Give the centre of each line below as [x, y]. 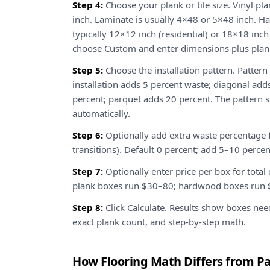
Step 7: [88, 171]
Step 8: [88, 207]
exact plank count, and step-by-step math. [159, 222]
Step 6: [88, 135]
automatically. [101, 113]
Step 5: [88, 70]
